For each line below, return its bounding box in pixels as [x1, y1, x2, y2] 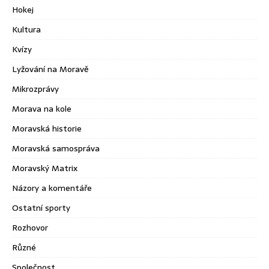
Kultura [12, 22, 41, 36]
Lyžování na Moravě [12, 62, 89, 76]
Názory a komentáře [12, 181, 92, 195]
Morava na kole [12, 101, 71, 115]
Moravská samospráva [12, 141, 100, 155]
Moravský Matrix [12, 161, 77, 175]
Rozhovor [12, 220, 48, 234]
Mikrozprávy [12, 82, 59, 95]
